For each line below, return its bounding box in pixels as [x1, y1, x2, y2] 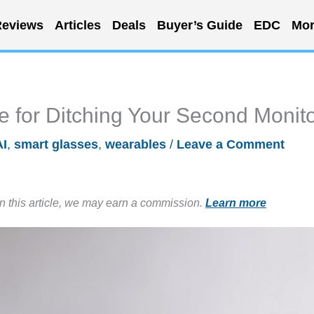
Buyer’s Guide [156, 18, 243, 32]
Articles [54, 18, 101, 32]
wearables [105, 137, 166, 151]
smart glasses [14, 137, 98, 151]
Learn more [205, 196, 266, 209]
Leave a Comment [177, 137, 285, 151]
